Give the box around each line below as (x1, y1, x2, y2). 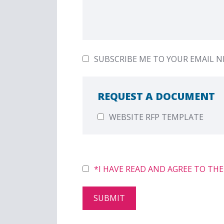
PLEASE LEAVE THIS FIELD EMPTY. (82, 150, 210, 162)
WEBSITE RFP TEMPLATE (109, 111, 204, 123)
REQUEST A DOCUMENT (97, 89, 215, 103)
